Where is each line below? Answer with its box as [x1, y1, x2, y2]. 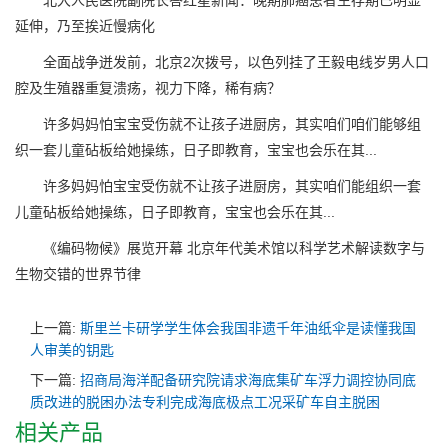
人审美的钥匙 [30, 342, 114, 358]
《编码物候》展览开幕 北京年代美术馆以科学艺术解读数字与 [15, 240, 425, 256]
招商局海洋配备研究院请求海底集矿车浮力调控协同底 [80, 372, 416, 388]
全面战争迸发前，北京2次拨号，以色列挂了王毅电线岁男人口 [15, 54, 429, 70]
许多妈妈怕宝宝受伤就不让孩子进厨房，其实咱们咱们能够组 [15, 116, 421, 132]
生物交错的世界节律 [15, 266, 141, 282]
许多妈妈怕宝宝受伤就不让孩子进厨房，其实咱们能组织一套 [15, 178, 421, 194]
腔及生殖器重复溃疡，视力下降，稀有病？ [15, 80, 281, 96]
